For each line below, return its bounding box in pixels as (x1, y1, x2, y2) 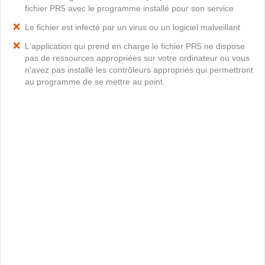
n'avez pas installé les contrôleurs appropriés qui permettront (25, 65, 253, 75)
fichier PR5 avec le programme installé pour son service (25, 4, 234, 13)
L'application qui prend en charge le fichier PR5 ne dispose (25, 41, 245, 51)
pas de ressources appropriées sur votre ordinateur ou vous (25, 53, 250, 63)
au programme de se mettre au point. (25, 77, 165, 86)
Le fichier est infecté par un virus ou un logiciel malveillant (25, 22, 240, 32)
